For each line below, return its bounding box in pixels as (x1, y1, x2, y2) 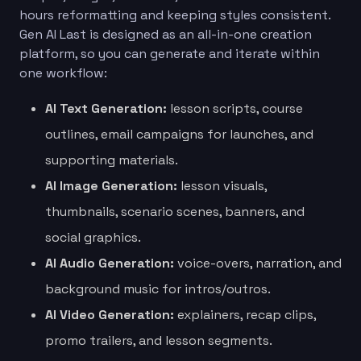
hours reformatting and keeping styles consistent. (19, 6, 330, 23)
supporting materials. (45, 151, 178, 168)
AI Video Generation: (45, 305, 174, 323)
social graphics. (45, 228, 141, 246)
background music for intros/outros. (45, 280, 271, 297)
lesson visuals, (177, 176, 267, 194)
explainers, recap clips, (174, 305, 316, 323)
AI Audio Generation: (45, 254, 174, 272)
